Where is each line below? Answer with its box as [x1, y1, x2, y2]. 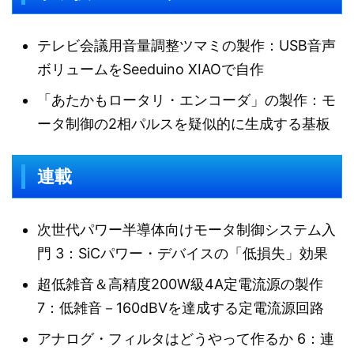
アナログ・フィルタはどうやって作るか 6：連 [37, 330, 334, 347]
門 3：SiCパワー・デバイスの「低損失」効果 [37, 244, 328, 262]
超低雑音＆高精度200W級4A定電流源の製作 [37, 275, 323, 292]
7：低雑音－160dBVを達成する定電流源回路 [37, 299, 324, 316]
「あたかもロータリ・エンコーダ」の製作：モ [37, 91, 336, 108]
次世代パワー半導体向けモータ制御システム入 [37, 220, 336, 238]
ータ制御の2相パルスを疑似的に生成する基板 [37, 115, 330, 132]
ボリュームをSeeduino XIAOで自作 [37, 60, 264, 77]
